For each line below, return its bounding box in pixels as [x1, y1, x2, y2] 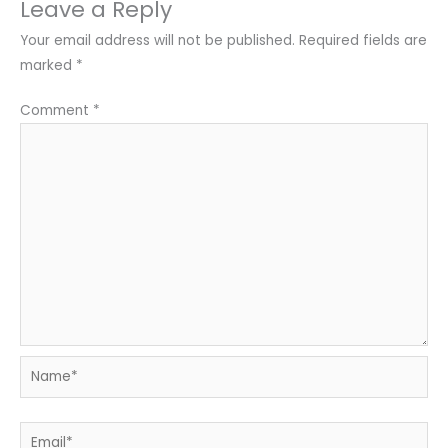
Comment [20, 101, 93, 121]
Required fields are [299, 30, 427, 50]
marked [20, 55, 76, 75]
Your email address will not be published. [20, 30, 295, 50]
